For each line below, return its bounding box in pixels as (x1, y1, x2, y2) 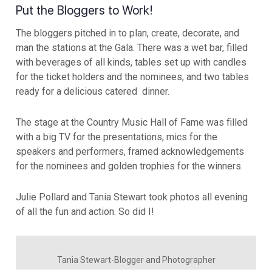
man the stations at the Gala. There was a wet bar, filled (16, 42, 248, 54)
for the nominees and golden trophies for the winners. (16, 160, 243, 172)
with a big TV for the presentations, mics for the (16, 131, 217, 143)
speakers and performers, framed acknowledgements (16, 146, 244, 158)
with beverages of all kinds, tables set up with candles (16, 56, 246, 69)
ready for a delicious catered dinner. (16, 86, 169, 98)
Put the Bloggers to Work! (16, 2, 153, 18)
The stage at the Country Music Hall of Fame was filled (16, 117, 248, 129)
